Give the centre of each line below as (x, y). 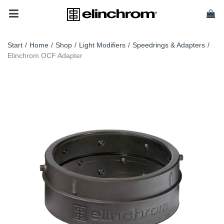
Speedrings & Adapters (169, 45)
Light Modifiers (102, 45)
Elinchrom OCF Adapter (45, 55)
